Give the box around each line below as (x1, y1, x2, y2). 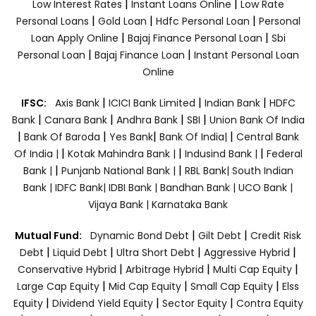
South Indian (231, 163, 293, 178)
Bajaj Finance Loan (94, 47, 188, 62)
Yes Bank (109, 129, 153, 144)
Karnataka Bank (152, 197, 228, 212)
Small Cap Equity (190, 279, 273, 293)
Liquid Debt (53, 245, 107, 260)
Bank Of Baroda (23, 129, 100, 144)
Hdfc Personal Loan (155, 13, 253, 28)
